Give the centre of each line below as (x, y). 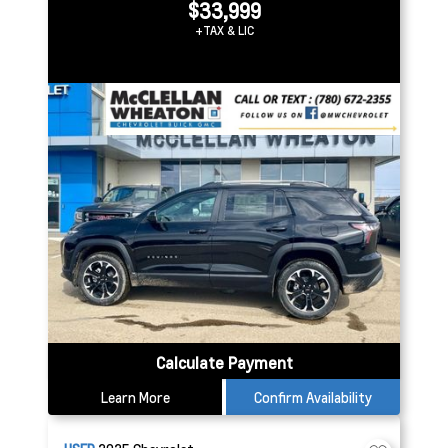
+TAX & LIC (224, 30)
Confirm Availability (313, 397)
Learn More (135, 397)
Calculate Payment (224, 362)
